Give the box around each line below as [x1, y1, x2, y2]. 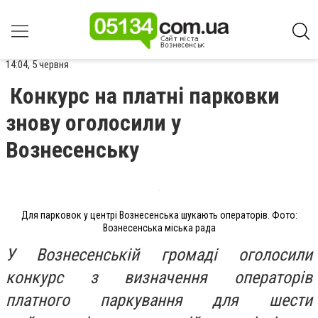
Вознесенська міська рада [102, 222, 216, 234]
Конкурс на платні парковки [10, 82, 280, 109]
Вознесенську [6, 136, 139, 163]
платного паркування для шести [6, 290, 312, 310]
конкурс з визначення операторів [6, 267, 312, 287]
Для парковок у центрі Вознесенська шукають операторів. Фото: [21, 209, 297, 221]
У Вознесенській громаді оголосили [6, 244, 312, 265]
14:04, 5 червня [6, 58, 69, 71]
